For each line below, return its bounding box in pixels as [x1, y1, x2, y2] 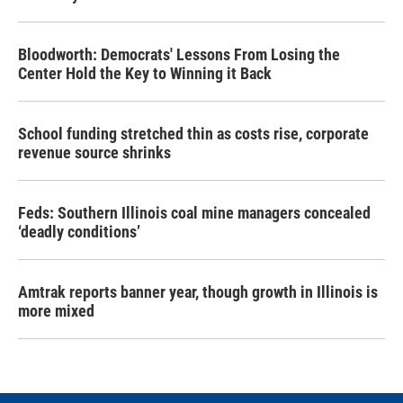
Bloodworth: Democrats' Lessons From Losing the [18, 45, 340, 64]
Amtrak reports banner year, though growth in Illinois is [18, 282, 378, 301]
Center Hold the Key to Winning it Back [18, 64, 272, 83]
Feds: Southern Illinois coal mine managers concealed [18, 203, 371, 222]
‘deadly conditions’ [18, 222, 140, 241]
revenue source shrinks [18, 143, 171, 162]
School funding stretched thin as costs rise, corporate [18, 124, 369, 143]
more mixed [18, 301, 94, 320]
